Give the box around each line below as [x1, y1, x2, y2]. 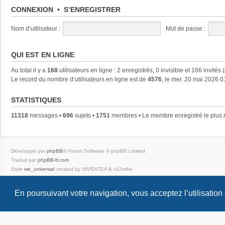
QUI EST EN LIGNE [11, 50, 74, 59]
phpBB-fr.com [38, 157, 69, 163]
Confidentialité [11, 175, 44, 181]
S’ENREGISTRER [64, 5, 121, 14]
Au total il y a [11, 66, 47, 74]
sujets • [73, 111, 96, 119]
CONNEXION [11, 5, 53, 14]
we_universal [24, 166, 54, 172]
